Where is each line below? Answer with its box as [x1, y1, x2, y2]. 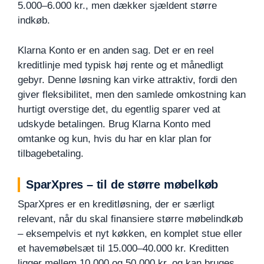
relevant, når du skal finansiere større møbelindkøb [18, 213, 243, 225]
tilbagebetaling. [18, 147, 84, 159]
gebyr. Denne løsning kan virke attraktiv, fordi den [18, 74, 237, 85]
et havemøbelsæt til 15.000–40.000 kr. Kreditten [18, 242, 229, 254]
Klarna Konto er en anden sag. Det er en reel [18, 44, 214, 56]
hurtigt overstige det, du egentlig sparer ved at [18, 103, 220, 115]
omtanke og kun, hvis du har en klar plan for [18, 133, 212, 144]
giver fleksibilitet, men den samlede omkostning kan [18, 88, 246, 100]
